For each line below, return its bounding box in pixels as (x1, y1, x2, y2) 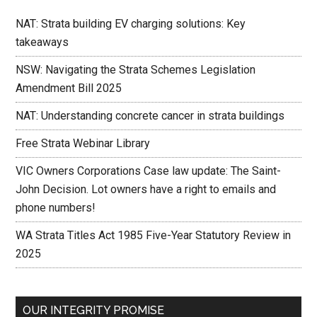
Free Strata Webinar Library (16, 137, 151, 151)
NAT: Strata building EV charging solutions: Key (16, 17, 246, 31)
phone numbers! (16, 201, 96, 215)
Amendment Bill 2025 (16, 81, 122, 96)
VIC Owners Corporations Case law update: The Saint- (16, 164, 282, 178)
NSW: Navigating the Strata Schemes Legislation (16, 63, 256, 77)
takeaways (16, 35, 69, 50)
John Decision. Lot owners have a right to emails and (16, 183, 277, 197)
